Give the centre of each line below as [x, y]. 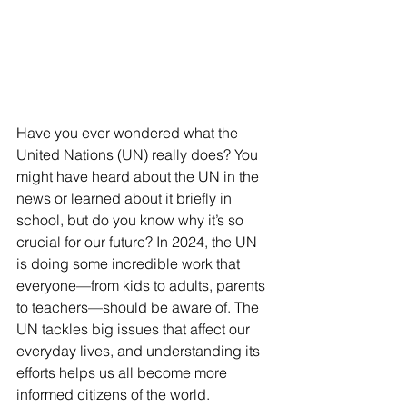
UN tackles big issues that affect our [135, 328]
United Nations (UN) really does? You [139, 154]
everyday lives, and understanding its [140, 350]
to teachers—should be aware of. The [139, 307]
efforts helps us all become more [124, 372]
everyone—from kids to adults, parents [143, 285]
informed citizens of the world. [113, 394]
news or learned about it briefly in [126, 198]
